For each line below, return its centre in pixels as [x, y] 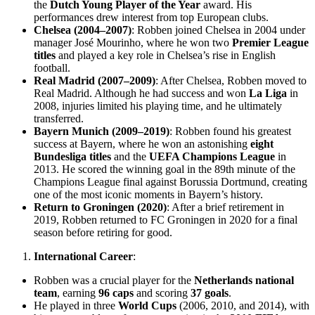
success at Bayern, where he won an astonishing [142, 144]
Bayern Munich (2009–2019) [102, 131]
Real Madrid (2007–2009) [95, 81]
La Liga [268, 94]
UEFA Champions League [212, 157]
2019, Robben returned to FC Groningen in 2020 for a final [166, 220]
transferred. [59, 119]
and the [130, 157]
